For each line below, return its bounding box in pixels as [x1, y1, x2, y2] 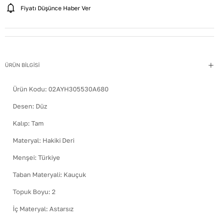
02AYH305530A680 [48, 85, 109, 93]
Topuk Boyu [13, 188, 48, 196]
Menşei [13, 153, 35, 162]
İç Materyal [13, 205, 46, 213]
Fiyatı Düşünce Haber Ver [21, 4, 91, 12]
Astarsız [49, 205, 74, 213]
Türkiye [38, 153, 60, 162]
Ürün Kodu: [13, 85, 48, 93]
